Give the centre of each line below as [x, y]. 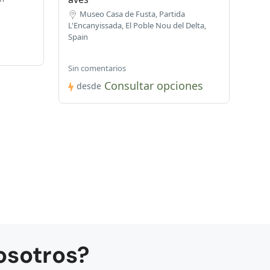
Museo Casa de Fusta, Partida [132, 14]
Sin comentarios [97, 68]
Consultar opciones [153, 86]
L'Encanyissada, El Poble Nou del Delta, [137, 26]
